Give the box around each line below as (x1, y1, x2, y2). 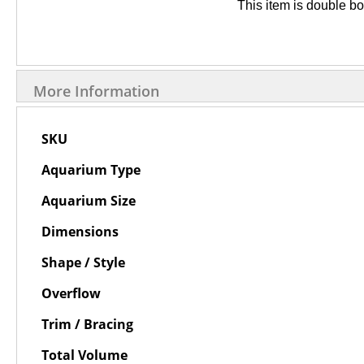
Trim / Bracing (41, 315, 133, 333)
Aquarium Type (41, 161, 141, 179)
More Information (33, 81, 159, 101)
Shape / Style (41, 253, 125, 271)
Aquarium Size (41, 192, 136, 210)
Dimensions (41, 223, 119, 240)
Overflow (41, 284, 101, 302)
